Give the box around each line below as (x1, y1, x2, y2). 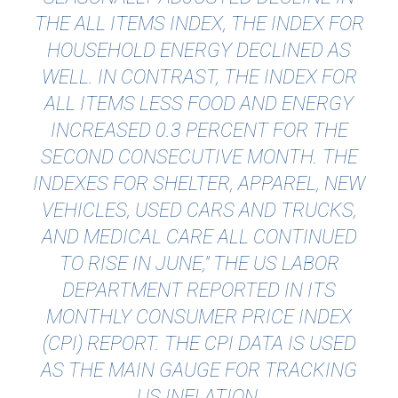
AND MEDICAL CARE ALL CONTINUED (41, 226, 357, 249)
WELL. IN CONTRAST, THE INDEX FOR (41, 66, 357, 89)
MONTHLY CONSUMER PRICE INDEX (46, 306, 352, 329)
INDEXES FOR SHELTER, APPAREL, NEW (33, 172, 365, 195)
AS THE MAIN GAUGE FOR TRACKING (41, 359, 357, 382)
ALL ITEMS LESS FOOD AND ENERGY (44, 92, 354, 115)
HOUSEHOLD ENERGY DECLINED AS (47, 39, 351, 62)
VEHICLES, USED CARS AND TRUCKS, (41, 199, 357, 222)
